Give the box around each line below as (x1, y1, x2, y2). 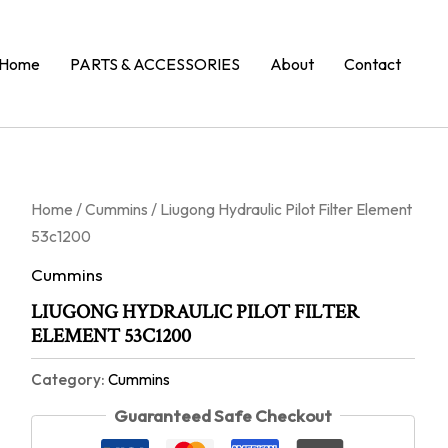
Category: (30, 370, 108, 390)
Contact (344, 53, 401, 74)
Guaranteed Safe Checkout (113, 404, 332, 426)
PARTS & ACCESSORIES (70, 53, 240, 74)
